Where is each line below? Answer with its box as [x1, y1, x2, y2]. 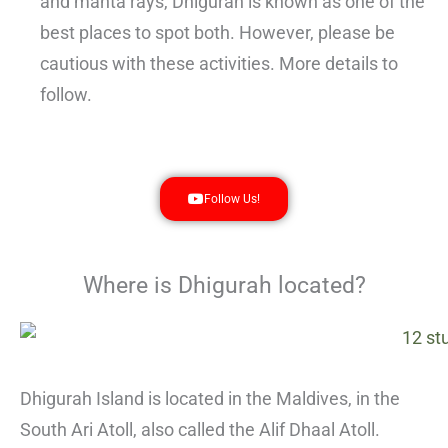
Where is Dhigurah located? [82, 272, 366, 300]
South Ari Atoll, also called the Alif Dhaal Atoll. [20, 418, 380, 440]
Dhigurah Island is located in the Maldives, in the [20, 387, 400, 409]
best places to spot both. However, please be [40, 21, 395, 43]
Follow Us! [204, 192, 260, 207]
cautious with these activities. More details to [40, 52, 398, 74]
